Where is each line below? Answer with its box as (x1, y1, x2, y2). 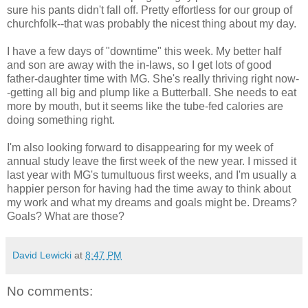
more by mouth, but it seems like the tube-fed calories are (7, 100, 283, 112)
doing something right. (7, 113, 115, 126)
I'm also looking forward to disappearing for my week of (7, 141, 273, 153)
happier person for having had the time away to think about (7, 182, 291, 195)
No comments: (7, 283, 93, 298)
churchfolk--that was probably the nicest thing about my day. (7, 17, 296, 30)
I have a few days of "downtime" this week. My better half (7, 45, 281, 57)
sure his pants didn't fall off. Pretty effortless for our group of (7, 3, 292, 16)
